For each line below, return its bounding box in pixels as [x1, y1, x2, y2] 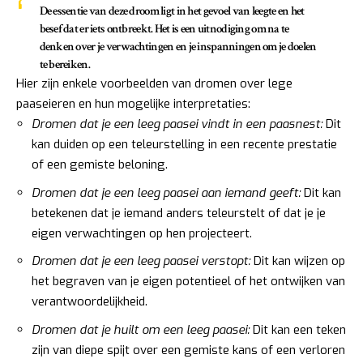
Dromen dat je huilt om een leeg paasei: [32, 321, 250, 338]
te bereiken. [39, 57, 90, 73]
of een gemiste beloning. [32, 156, 168, 173]
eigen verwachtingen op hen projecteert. [32, 224, 252, 241]
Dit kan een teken [250, 321, 346, 338]
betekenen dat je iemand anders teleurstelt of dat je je [32, 204, 326, 221]
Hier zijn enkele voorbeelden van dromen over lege [16, 75, 293, 92]
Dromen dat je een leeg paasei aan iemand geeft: [32, 184, 301, 201]
